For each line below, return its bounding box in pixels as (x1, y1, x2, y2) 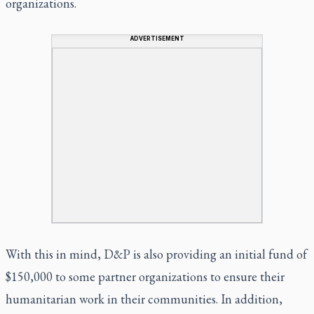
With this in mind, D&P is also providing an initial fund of (6, 245, 307, 262)
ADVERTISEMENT (130, 34, 184, 42)
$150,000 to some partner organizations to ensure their (6, 268, 285, 285)
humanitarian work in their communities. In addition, (6, 290, 282, 307)
